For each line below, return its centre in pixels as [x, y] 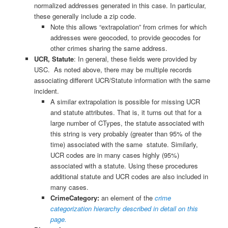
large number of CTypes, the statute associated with [127, 123]
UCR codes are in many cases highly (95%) [115, 155]
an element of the [128, 198]
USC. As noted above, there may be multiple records [113, 70]
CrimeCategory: [76, 198]
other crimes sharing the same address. [109, 48]
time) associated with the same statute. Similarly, [124, 145]
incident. [46, 91]
